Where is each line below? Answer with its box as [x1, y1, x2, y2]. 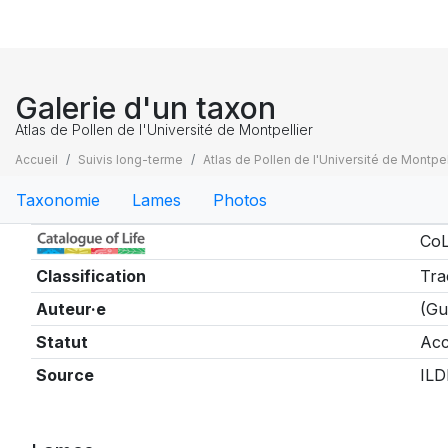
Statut [35, 332, 88, 352]
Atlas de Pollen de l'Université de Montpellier [15, 121, 313, 138]
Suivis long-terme [78, 152, 183, 167]
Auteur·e [35, 299, 106, 319]
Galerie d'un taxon [15, 90, 276, 126]
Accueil [15, 152, 58, 167]
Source [35, 365, 94, 385]
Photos [213, 189, 267, 210]
